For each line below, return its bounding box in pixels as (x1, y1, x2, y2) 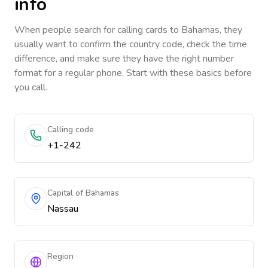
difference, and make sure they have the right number (14, 52, 234, 65)
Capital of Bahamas (47, 187, 119, 199)
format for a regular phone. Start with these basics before (14, 66, 252, 80)
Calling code (47, 124, 94, 135)
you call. (14, 81, 47, 94)
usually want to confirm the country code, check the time (14, 38, 247, 51)
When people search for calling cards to (14, 23, 181, 36)
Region (47, 251, 74, 262)
